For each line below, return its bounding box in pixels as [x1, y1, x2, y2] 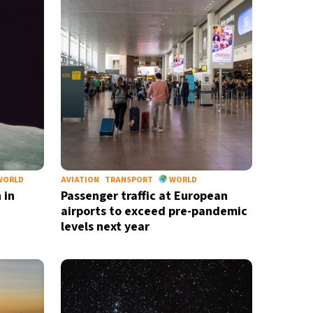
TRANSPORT [104, 174, 153, 186]
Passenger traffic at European [60, 187, 228, 205]
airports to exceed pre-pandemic [60, 203, 247, 220]
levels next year [60, 218, 150, 235]
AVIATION [60, 174, 99, 186]
